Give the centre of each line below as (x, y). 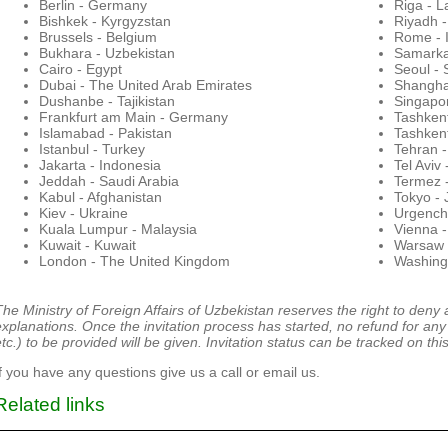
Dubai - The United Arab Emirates (145, 85)
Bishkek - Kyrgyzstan (105, 21)
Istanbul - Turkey (92, 149)
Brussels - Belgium (98, 37)
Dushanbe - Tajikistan (107, 101)
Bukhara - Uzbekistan (107, 53)
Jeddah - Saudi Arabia (109, 181)
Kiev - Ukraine (83, 213)
